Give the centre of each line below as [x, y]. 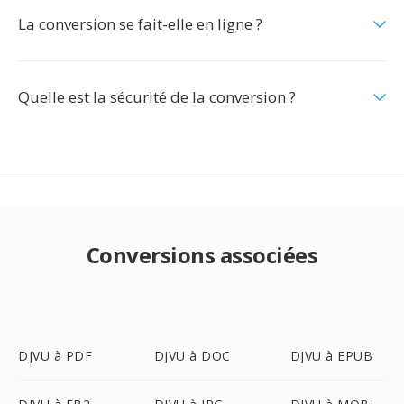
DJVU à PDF [55, 356]
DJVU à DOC [192, 356]
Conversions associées [202, 255]
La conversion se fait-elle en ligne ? [140, 24]
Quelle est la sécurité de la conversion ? [157, 97]
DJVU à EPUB [331, 356]
